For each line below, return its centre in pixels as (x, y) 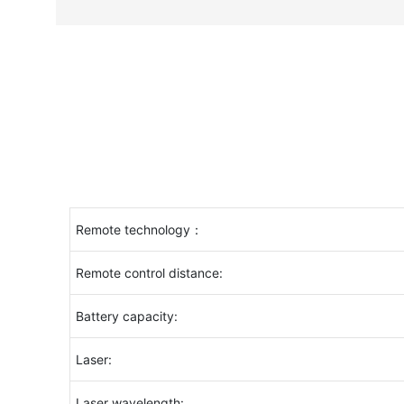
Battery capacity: (126, 316)
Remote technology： (139, 229)
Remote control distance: (149, 272)
